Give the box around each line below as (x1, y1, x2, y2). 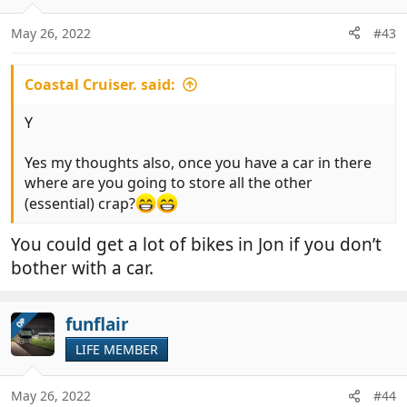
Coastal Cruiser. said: (25, 74, 175, 94)
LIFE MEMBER (75, 340, 158, 358)
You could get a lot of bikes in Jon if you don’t (11, 232, 382, 256)
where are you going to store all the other (25, 172, 313, 193)
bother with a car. (11, 255, 154, 280)
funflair (65, 312, 129, 336)
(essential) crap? (25, 194, 135, 214)
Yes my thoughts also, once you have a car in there (25, 152, 372, 173)
